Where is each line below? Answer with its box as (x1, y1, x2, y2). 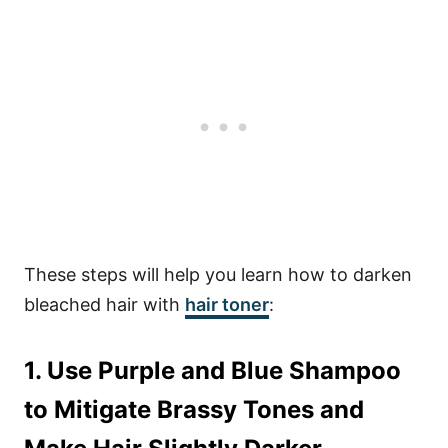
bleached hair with (24, 294, 185, 315)
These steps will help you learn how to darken (24, 264, 412, 285)
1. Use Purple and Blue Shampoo (24, 356, 401, 385)
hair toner (185, 294, 269, 315)
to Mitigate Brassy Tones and (24, 395, 364, 424)
